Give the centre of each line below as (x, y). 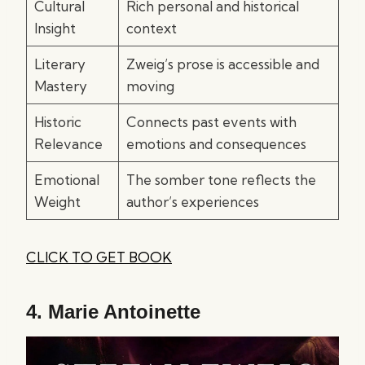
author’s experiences (192, 202)
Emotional (66, 180)
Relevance (68, 144)
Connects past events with (211, 122)
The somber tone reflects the (221, 180)
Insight (55, 28)
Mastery (60, 86)
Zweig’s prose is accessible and (222, 64)
